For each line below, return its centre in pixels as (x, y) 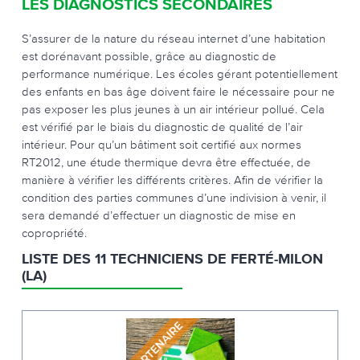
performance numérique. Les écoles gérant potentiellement (180, 74)
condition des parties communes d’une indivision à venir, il (174, 197)
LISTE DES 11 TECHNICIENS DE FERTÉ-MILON (172, 260)
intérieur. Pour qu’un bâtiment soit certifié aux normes (162, 144)
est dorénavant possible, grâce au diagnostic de (149, 56)
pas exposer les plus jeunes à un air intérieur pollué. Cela (173, 109)
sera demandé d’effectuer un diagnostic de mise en (159, 215)
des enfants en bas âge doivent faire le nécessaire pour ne (178, 91)
